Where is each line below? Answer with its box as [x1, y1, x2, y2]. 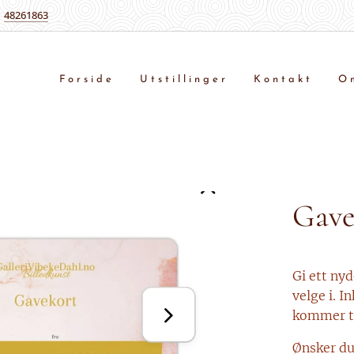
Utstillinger [140, 73, 228, 85]
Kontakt [254, 73, 313, 85]
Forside [59, 73, 115, 85]
